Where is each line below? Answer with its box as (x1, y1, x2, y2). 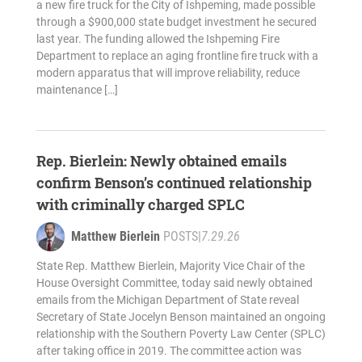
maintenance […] (36, 83, 118, 97)
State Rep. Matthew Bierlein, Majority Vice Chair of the (36, 259, 305, 273)
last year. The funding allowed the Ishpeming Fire (36, 32, 280, 46)
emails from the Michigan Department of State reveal (36, 293, 299, 307)
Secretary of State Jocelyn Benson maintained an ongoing (36, 310, 326, 324)
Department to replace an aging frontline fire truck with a (36, 49, 318, 63)
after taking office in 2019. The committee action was (36, 344, 301, 358)
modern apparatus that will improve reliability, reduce (36, 66, 300, 80)
